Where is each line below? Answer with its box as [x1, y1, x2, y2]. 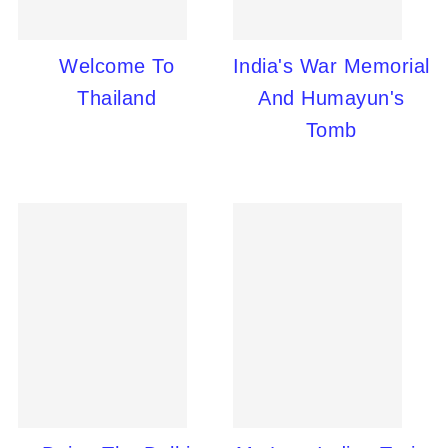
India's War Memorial [232, 55, 430, 77]
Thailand [77, 87, 157, 109]
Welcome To [59, 55, 175, 77]
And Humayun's [258, 87, 405, 109]
